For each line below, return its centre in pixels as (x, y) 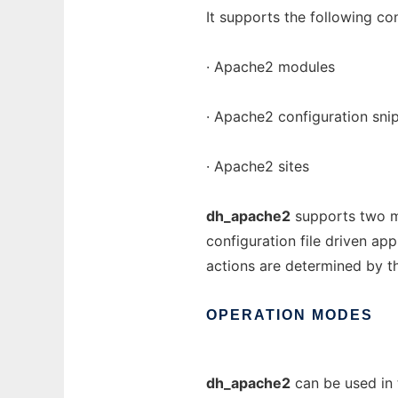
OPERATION (256, 315)
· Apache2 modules (271, 67)
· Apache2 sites (258, 166)
